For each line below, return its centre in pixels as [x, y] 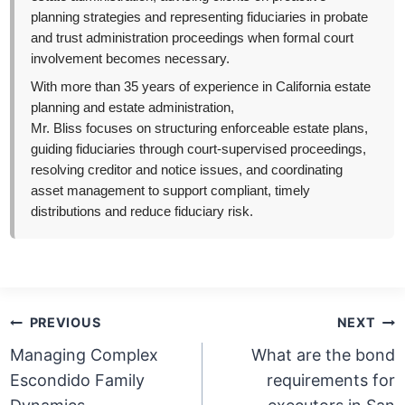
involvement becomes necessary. [131, 59]
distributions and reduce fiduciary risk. [142, 212]
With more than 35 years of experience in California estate [201, 87]
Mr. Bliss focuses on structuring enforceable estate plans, [200, 129]
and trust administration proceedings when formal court [193, 38]
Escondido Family [78, 381]
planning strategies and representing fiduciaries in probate [200, 18]
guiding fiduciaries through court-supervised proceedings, [199, 150]
